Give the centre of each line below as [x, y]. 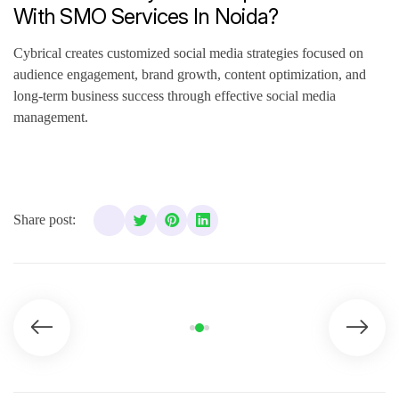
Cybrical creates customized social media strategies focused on [188, 53]
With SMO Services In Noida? [146, 16]
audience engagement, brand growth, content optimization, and [190, 74]
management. [51, 117]
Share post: [45, 220]
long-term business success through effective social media [175, 95]
